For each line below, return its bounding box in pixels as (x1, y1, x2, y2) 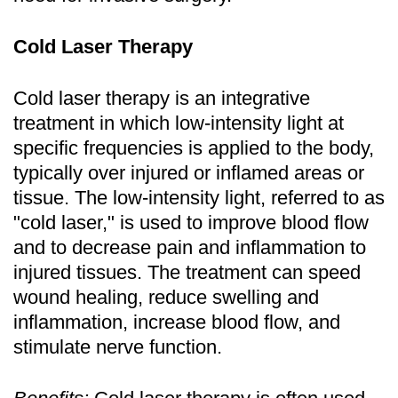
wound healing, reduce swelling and (13, 285, 319, 308)
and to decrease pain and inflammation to (13, 235, 366, 259)
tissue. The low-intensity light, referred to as (13, 186, 385, 209)
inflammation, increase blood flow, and (13, 310, 340, 333)
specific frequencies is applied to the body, (13, 136, 374, 159)
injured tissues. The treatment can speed (13, 260, 361, 283)
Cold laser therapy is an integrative (13, 86, 310, 109)
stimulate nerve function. (13, 335, 222, 358)
